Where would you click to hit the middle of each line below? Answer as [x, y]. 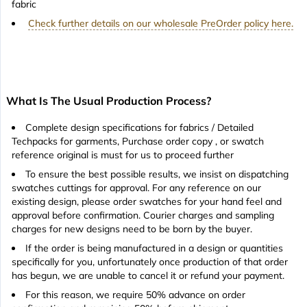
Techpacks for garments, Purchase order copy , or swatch [138, 142]
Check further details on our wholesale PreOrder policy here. [161, 24]
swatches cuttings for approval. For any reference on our [136, 188]
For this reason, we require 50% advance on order [135, 295]
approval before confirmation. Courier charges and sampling [143, 216]
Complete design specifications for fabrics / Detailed [139, 128]
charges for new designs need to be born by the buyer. [132, 229]
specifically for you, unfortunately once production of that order [150, 262]
